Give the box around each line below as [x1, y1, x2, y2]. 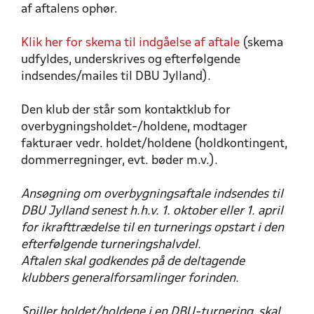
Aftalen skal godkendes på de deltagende [21, 256, 245, 268]
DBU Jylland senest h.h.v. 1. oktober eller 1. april [21, 205, 283, 217]
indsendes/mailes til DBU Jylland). [21, 71, 211, 83]
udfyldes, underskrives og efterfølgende [21, 54, 240, 66]
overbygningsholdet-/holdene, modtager [21, 121, 247, 133]
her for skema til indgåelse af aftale [45, 37, 240, 49]
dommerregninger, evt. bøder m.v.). [21, 155, 218, 167]
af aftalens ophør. [21, 4, 118, 15]
